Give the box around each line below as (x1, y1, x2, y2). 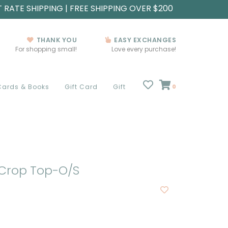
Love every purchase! (111, 45, 176, 53)
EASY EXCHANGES (112, 36, 176, 44)
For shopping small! (15, 45, 77, 53)
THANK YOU (35, 36, 77, 44)
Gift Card (65, 82, 98, 91)
